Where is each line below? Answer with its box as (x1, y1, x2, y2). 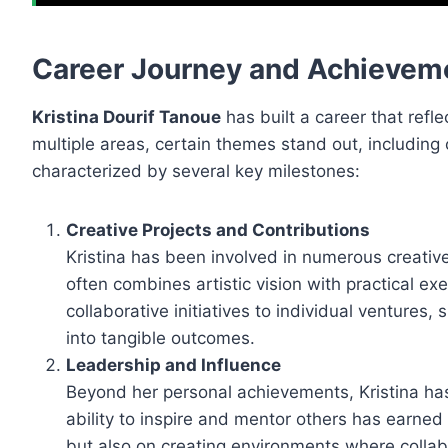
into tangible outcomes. (66, 328, 255, 349)
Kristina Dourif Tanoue (32, 107, 221, 128)
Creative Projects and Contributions (66, 220, 370, 241)
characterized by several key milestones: (32, 161, 360, 182)
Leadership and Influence (66, 355, 281, 376)
